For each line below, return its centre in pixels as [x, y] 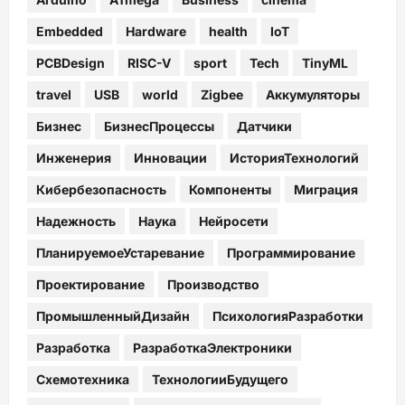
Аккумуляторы [313, 94]
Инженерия [74, 157]
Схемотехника [83, 379]
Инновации [170, 157]
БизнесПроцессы [159, 126]
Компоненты [230, 189]
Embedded [70, 31]
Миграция [326, 189]
